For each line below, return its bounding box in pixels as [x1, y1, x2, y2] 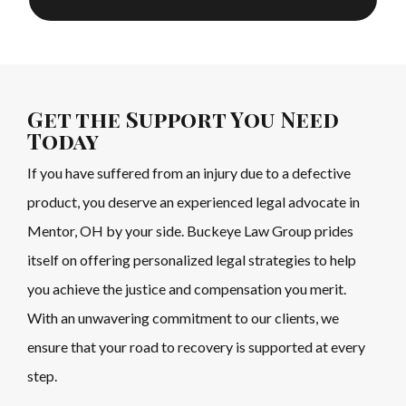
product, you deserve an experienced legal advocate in [26, 193, 360, 211]
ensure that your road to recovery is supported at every [26, 338, 365, 356]
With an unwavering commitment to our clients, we [26, 309, 339, 327]
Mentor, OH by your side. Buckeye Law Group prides [26, 222, 353, 240]
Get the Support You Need [26, 104, 339, 134]
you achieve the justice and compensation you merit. [26, 280, 346, 298]
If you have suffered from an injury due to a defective [26, 164, 351, 182]
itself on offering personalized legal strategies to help [26, 251, 356, 269]
